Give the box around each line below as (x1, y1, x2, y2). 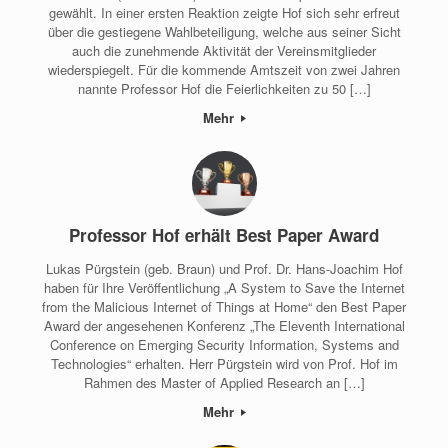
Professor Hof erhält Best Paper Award (69, 223, 379, 248)
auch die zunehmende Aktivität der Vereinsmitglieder (72, 40, 376, 60)
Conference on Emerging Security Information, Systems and (49, 334, 399, 354)
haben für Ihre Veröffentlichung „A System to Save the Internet (43, 277, 405, 297)
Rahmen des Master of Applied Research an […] (83, 372, 365, 392)
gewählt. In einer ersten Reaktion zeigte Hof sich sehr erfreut (48, 2, 400, 22)
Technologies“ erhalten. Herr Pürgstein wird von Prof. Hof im (50, 353, 398, 373)
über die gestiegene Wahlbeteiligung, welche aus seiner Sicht (47, 21, 401, 41)
